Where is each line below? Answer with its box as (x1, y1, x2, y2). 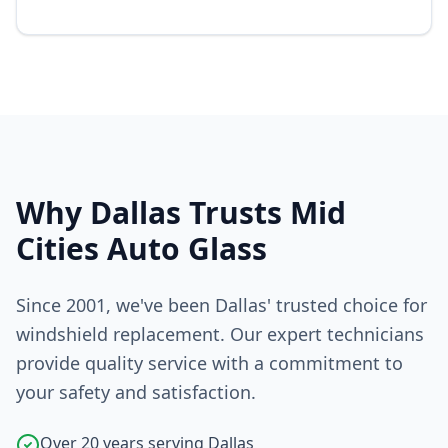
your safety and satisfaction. (16, 380, 256, 404)
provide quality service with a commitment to (16, 351, 403, 375)
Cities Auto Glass (16, 228, 267, 269)
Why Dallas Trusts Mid (16, 192, 346, 233)
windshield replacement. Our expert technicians (16, 322, 424, 346)
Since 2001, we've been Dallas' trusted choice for (16, 293, 427, 317)
